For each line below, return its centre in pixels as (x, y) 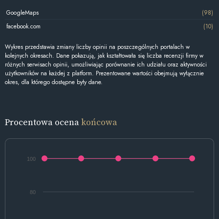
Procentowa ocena (43, 122)
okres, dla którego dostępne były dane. (54, 82)
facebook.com (23, 26)
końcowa (99, 122)
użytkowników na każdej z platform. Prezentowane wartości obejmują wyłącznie (104, 74)
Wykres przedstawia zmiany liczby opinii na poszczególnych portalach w (97, 47)
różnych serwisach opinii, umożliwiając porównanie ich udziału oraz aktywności (106, 65)
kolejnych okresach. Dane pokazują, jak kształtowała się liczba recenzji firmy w (104, 56)
